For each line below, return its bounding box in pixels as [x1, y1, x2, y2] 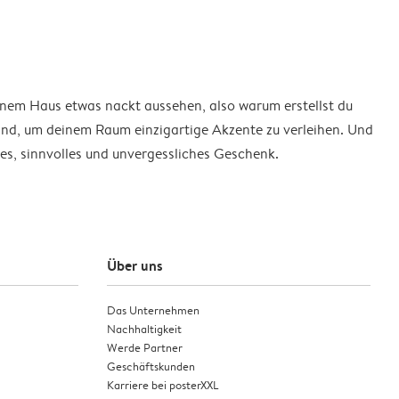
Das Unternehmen [107, 302, 199, 319]
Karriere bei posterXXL [107, 377, 218, 394]
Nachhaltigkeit [107, 321, 182, 338]
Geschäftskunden [107, 358, 195, 375]
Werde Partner [107, 339, 183, 356]
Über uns [107, 256, 163, 276]
